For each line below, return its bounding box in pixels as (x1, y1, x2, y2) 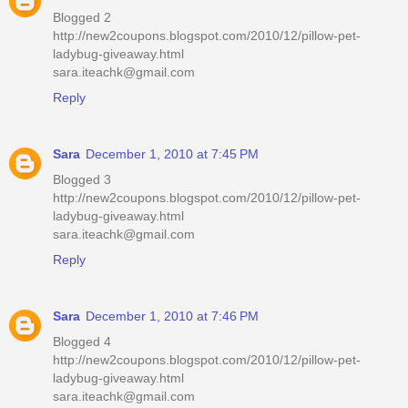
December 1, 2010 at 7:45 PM (86, 146, 259, 161)
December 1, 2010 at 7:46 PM (86, 308, 259, 323)
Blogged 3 (53, 171, 111, 187)
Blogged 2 (53, 9, 111, 25)
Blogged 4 (53, 333, 111, 349)
